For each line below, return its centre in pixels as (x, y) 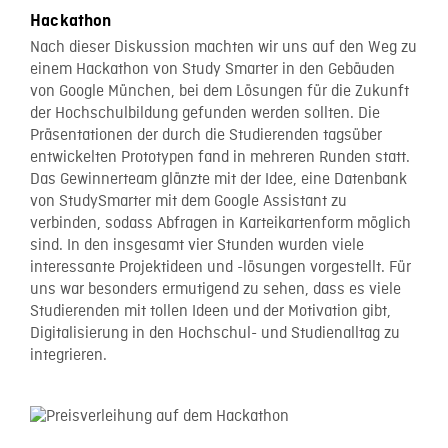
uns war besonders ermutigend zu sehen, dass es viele (215, 290)
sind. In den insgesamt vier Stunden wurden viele (197, 246)
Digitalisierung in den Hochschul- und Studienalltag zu (215, 334)
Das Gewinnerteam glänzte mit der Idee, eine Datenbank (218, 180)
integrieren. (68, 356)
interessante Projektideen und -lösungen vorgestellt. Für (220, 268)
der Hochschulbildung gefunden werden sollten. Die (205, 114)
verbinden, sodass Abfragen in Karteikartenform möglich (220, 224)
